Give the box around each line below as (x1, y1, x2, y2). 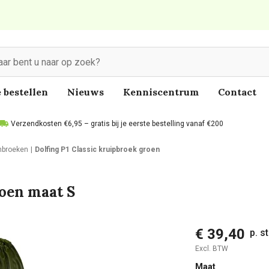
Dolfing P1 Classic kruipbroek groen (35, 145, 160, 154)
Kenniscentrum (123, 86, 199, 98)
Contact (218, 86, 256, 98)
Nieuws (67, 86, 104, 98)
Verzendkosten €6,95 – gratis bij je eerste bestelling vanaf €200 (11, 119, 223, 128)
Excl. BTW (195, 244, 228, 253)
